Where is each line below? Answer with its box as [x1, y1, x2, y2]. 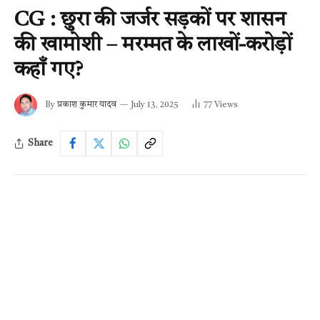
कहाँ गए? [14, 59, 83, 81]
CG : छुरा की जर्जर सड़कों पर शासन [14, 9, 286, 31]
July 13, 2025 [131, 100, 179, 109]
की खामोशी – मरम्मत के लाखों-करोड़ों [14, 34, 292, 56]
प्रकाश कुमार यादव [57, 100, 116, 109]
